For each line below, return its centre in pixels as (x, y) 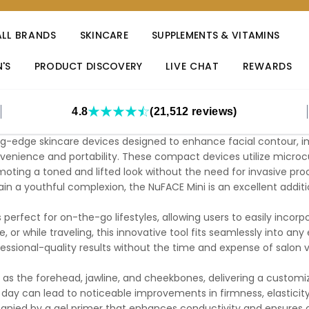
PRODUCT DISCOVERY (88, 66)
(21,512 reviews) (193, 111)
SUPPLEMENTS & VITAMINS (216, 35)
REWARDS (267, 66)
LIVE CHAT (192, 66)
